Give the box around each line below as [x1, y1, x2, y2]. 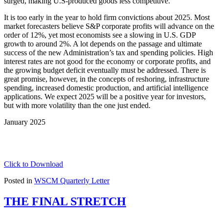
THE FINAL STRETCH [4, 195, 126, 208]
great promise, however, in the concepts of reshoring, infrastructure [4, 74, 209, 83]
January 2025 [4, 117, 45, 126]
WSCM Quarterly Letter [34, 176, 109, 185]
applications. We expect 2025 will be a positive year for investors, [4, 92, 206, 101]
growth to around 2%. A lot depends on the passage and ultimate [4, 39, 202, 48]
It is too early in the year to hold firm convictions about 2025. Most [4, 13, 210, 22]
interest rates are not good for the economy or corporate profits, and [4, 57, 211, 66]
